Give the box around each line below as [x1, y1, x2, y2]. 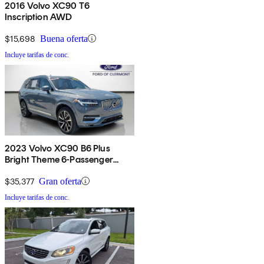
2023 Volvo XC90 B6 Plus [5, 142, 110, 154]
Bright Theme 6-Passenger [5, 153, 113, 165]
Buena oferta [40, 33, 88, 44]
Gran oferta [39, 176, 81, 186]
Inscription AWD [5, 11, 72, 22]
